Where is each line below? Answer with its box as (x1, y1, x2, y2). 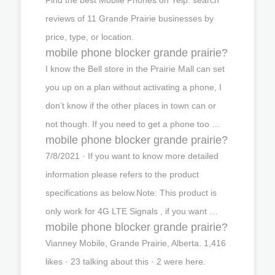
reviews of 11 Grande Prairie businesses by (45, 13, 214, 23)
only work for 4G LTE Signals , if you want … (45, 206, 218, 216)
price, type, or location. (45, 31, 134, 42)
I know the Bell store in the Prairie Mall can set (45, 63, 225, 74)
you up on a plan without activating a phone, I (45, 82, 222, 92)
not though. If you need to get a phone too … (45, 118, 220, 129)
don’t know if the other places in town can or (45, 100, 216, 110)
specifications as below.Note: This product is (45, 187, 217, 198)
